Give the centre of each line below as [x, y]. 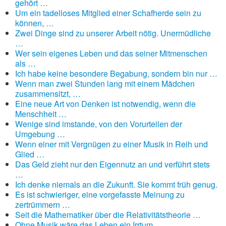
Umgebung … [40, 134]
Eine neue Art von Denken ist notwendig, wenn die [105, 104]
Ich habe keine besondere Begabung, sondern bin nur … [116, 73]
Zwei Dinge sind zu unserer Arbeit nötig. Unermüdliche [113, 33]
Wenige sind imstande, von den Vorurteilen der [99, 124]
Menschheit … [41, 114]
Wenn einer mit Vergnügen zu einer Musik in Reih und [111, 144]
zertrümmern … [43, 205]
